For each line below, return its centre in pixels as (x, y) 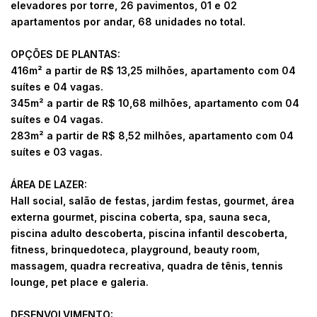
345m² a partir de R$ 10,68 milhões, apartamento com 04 (155, 103)
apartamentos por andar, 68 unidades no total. (128, 22)
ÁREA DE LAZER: (49, 185)
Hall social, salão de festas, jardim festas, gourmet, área (152, 201)
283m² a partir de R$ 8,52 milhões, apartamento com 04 (152, 136)
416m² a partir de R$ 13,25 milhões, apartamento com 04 (153, 71)
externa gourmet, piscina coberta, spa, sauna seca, (140, 217)
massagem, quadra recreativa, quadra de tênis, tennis (147, 266)
